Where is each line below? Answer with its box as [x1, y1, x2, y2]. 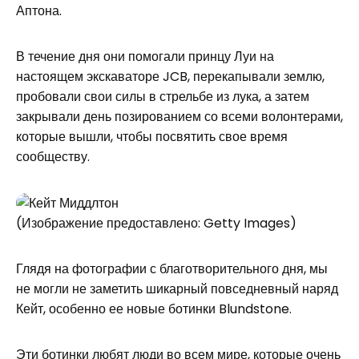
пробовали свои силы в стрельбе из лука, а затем [16, 87, 309, 106]
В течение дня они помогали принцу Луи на [16, 47, 274, 66]
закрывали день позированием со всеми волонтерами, [16, 107, 343, 126]
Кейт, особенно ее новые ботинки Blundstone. [16, 300, 292, 319]
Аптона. [16, 2, 62, 20]
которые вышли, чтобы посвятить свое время [16, 127, 288, 146]
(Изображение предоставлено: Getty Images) [16, 214, 296, 233]
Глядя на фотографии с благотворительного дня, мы [16, 260, 328, 279]
